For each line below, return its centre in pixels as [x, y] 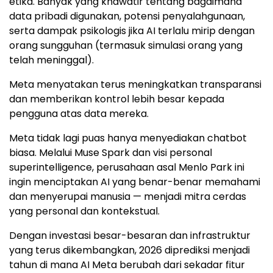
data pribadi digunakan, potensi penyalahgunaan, [127, 16]
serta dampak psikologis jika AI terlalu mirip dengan [132, 31]
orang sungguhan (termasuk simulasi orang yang [126, 46]
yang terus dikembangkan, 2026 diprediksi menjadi [129, 250]
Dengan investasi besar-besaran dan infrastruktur [130, 236]
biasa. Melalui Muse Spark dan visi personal [111, 153]
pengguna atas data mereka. [79, 114]
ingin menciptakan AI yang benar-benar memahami [135, 182]
